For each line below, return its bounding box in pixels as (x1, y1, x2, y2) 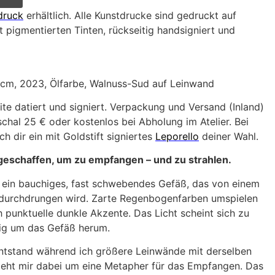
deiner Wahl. (199, 130, 258, 142)
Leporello (155, 130, 199, 142)
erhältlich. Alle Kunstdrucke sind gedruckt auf (23, 9, 236, 22)
